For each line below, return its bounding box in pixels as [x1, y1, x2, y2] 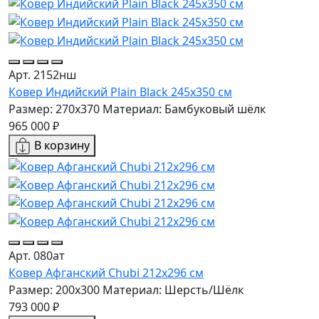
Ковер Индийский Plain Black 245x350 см [9, 83, 232, 100]
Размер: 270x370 [9, 100, 100, 117]
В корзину [34, 137, 90, 153]
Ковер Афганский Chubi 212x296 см [9, 265, 204, 281]
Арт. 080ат [9, 248, 65, 264]
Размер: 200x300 [9, 282, 100, 298]
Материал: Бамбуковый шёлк [103, 100, 266, 117]
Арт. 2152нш [9, 66, 76, 83]
